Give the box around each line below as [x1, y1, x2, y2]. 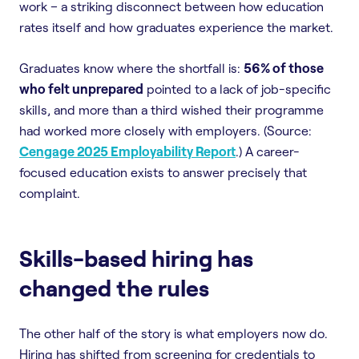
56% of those [244, 59, 324, 75]
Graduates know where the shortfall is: [19, 59, 244, 76]
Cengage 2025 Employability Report [19, 143, 236, 159]
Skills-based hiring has [19, 244, 253, 272]
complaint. [19, 184, 80, 201]
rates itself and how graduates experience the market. [19, 18, 333, 35]
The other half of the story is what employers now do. [19, 325, 328, 341]
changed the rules [19, 273, 209, 301]
